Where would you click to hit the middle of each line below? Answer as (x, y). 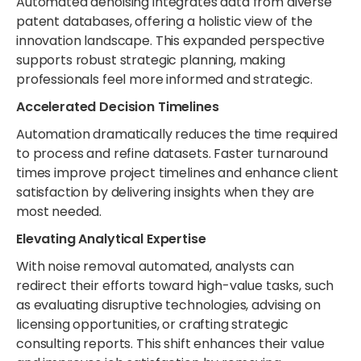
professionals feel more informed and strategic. (164, 79)
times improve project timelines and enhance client (177, 172)
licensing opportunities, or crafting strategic (153, 324)
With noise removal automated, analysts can (155, 266)
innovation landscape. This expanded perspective (170, 40)
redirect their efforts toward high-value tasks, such (175, 285)
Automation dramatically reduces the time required (177, 134)
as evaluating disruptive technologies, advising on (168, 305)
